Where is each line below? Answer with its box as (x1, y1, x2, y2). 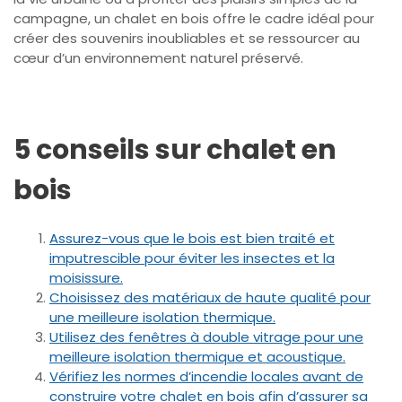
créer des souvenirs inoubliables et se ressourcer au (13, 28, 360, 48)
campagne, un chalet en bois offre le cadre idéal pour (13, 8, 374, 28)
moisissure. (49, 267, 123, 287)
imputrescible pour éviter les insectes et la (49, 248, 335, 267)
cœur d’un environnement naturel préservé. (13, 48, 303, 67)
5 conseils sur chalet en (13, 130, 336, 169)
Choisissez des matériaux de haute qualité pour (49, 287, 371, 307)
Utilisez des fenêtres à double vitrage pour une (49, 327, 363, 346)
